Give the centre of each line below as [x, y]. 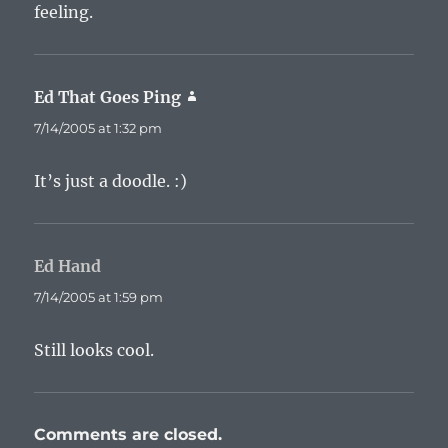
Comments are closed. [128, 434]
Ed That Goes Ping [108, 96]
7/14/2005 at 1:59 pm [99, 296]
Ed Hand [68, 265]
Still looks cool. [94, 349]
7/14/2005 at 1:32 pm [98, 127]
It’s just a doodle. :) [111, 180]
